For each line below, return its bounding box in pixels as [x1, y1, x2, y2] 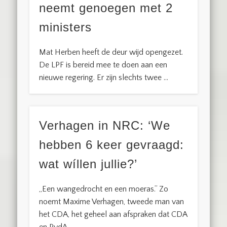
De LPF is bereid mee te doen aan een [39, 60, 168, 69]
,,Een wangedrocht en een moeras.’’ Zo [39, 184, 169, 194]
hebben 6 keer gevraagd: [39, 138, 184, 152]
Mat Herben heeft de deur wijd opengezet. [39, 47, 183, 57]
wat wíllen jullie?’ [39, 157, 138, 171]
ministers [39, 20, 92, 34]
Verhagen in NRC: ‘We [39, 119, 171, 133]
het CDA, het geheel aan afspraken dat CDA [39, 210, 187, 219]
